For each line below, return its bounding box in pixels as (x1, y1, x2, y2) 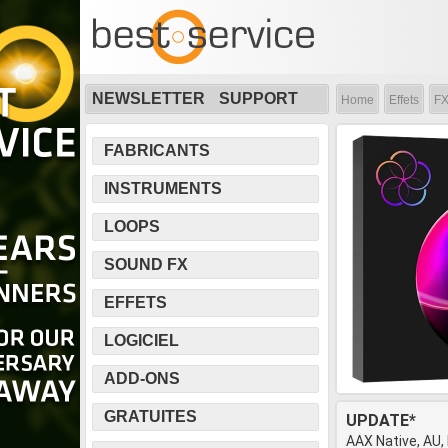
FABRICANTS (104, 142, 210, 159)
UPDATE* (346, 411, 416, 430)
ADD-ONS (104, 370, 180, 387)
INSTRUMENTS (104, 180, 222, 197)
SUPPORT (219, 90, 298, 107)
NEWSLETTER (92, 90, 205, 107)
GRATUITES (104, 408, 197, 425)
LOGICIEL (104, 332, 179, 349)
